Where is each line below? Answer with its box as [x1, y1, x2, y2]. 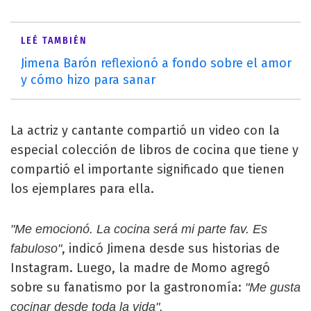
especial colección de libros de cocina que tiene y [10, 142, 299, 158]
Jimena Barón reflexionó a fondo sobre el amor [21, 56, 292, 71]
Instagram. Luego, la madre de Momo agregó [10, 260, 270, 276]
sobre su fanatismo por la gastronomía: [10, 280, 245, 295]
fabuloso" [10, 242, 62, 255]
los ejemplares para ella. [10, 181, 154, 196]
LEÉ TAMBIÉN [21, 35, 87, 47]
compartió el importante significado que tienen [10, 162, 285, 177]
